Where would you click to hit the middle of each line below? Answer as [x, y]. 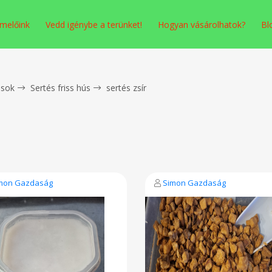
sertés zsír [126, 88]
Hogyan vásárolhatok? [202, 25]
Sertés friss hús [60, 88]
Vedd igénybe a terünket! [94, 25]
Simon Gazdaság [194, 183]
